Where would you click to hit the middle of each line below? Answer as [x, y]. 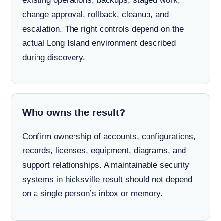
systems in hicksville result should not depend [107, 179]
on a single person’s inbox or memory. [92, 194]
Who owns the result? [74, 112]
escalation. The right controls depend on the [103, 29]
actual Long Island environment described [99, 43]
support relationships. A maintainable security [106, 165]
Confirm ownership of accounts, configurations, [109, 136]
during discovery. [54, 57]
